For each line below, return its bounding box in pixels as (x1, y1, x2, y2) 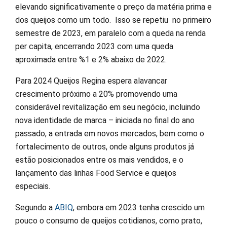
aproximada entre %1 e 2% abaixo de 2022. (15, 55, 167, 65)
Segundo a (15, 203, 55, 213)
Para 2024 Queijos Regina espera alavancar (15, 76, 167, 86)
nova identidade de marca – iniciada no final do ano (15, 116, 195, 126)
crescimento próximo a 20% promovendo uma (15, 89, 177, 99)
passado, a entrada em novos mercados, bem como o (15, 129, 204, 139)
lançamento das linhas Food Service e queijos (15, 168, 176, 178)
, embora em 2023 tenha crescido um (73, 203, 205, 213)
